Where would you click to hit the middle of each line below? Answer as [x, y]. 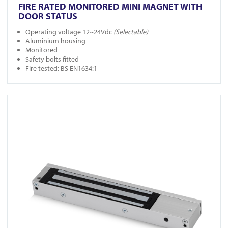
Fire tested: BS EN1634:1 [61, 68]
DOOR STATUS [48, 16]
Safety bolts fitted [52, 59]
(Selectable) [130, 32]
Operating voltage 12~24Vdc [69, 32]
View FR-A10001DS [35, 99]
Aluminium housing [55, 41]
